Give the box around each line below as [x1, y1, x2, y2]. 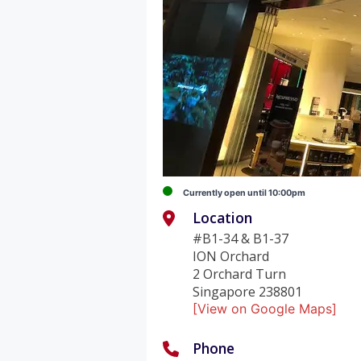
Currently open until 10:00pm [183, 187, 306, 198]
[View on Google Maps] [193, 300, 338, 317]
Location [193, 207, 253, 227]
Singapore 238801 [193, 282, 303, 301]
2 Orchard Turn [193, 264, 287, 283]
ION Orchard [193, 247, 270, 265]
